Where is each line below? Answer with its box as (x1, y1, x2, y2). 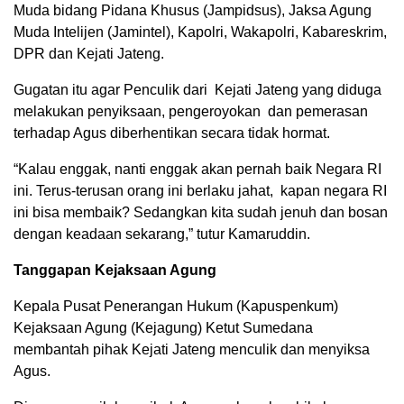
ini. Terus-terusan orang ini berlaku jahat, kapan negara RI (14, 183, 387, 198)
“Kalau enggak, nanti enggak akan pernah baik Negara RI (14, 161, 381, 177)
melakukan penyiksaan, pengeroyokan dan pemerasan (14, 104, 368, 119)
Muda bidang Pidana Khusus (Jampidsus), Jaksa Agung (14, 3, 372, 18)
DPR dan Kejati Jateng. (14, 46, 164, 61)
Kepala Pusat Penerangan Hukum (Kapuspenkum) (14, 298, 338, 314)
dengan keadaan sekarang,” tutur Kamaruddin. (14, 226, 310, 242)
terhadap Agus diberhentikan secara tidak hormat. (14, 125, 334, 141)
